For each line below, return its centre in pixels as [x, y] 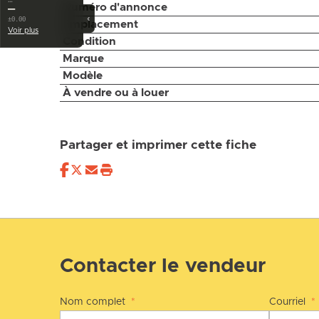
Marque [83, 59]
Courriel [289, 302]
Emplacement [100, 25]
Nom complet [94, 302]
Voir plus [23, 30]
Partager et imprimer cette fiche [158, 146]
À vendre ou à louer [115, 93]
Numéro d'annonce [115, 7]
